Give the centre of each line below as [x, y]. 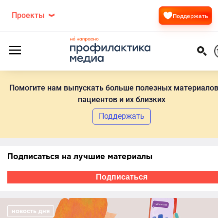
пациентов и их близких [122, 100]
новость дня [31, 211]
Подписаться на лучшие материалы [80, 157]
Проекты [28, 15]
